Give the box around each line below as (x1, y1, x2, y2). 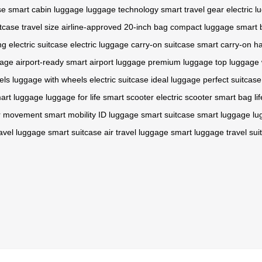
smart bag (215, 92, 252, 102)
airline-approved (61, 22, 122, 32)
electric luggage (70, 39, 129, 49)
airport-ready (16, 57, 64, 67)
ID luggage (98, 109, 139, 119)
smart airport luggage (66, 57, 146, 67)
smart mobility (44, 109, 96, 119)
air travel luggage (104, 127, 168, 137)
